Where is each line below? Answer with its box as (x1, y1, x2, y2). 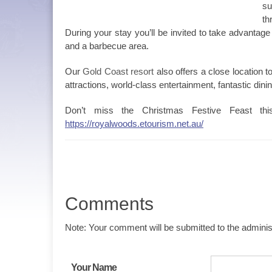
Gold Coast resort (83, 66, 154, 76)
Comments (65, 194, 154, 214)
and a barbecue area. (65, 41, 149, 51)
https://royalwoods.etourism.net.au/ (65, 118, 203, 129)
